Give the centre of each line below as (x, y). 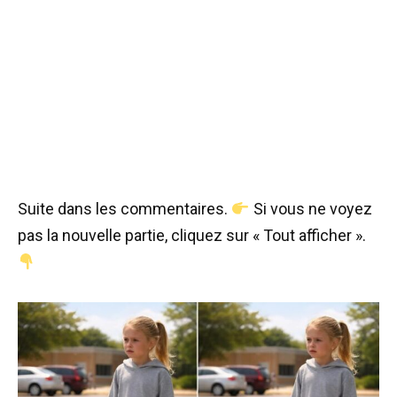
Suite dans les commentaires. (125, 208)
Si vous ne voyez (311, 208)
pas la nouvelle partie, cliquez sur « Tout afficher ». (192, 235)
